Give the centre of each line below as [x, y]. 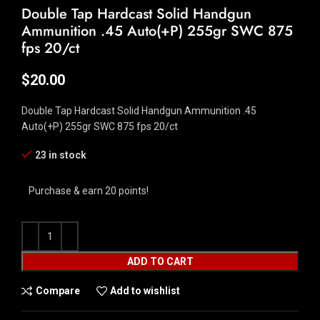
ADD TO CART [160, 261]
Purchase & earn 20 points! [89, 190]
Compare [57, 291]
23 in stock [61, 155]
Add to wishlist [145, 291]
